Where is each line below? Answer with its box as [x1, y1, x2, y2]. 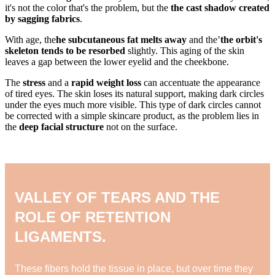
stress [23, 77, 48, 88]
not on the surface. [104, 121, 177, 132]
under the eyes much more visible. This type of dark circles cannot [5, 99, 261, 110]
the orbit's [220, 34, 262, 45]
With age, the [5, 34, 56, 45]
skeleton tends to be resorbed [5, 45, 125, 56]
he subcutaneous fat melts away [56, 34, 187, 45]
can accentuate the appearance [141, 77, 260, 88]
